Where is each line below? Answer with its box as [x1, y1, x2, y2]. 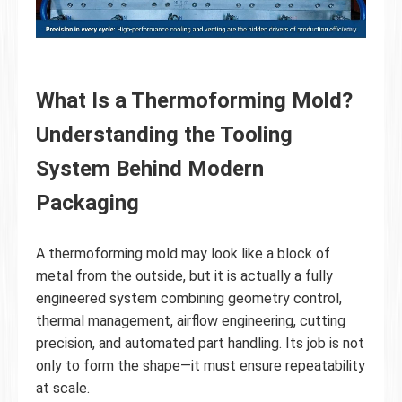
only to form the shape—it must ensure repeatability [36, 357, 365, 374]
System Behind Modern [36, 156, 264, 181]
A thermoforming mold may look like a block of [36, 245, 330, 262]
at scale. [36, 380, 90, 397]
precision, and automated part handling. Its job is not [36, 335, 364, 352]
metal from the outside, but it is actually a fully [36, 267, 333, 284]
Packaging [36, 190, 139, 215]
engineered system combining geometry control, [36, 290, 342, 307]
